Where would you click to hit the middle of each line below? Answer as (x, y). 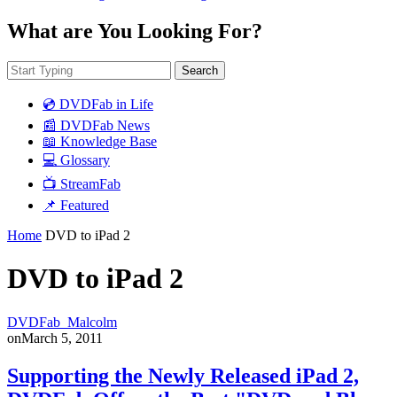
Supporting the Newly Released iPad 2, (183, 375)
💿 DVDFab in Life (98, 104)
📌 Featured (76, 205)
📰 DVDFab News (96, 125)
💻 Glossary (76, 160)
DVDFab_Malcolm (62, 322)
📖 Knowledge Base (100, 141)
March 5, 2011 (62, 338)
